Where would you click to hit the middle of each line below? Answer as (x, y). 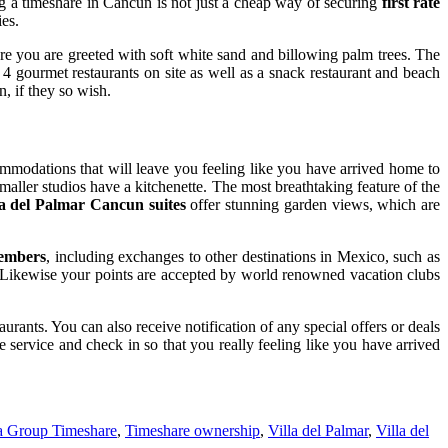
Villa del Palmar (318, 430)
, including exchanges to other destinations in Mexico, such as (243, 256)
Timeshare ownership (192, 430)
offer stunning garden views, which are (313, 204)
